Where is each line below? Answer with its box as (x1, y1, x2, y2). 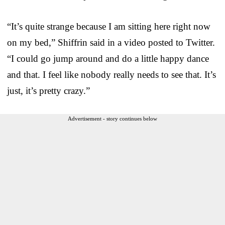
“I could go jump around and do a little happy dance (7, 53, 209, 64)
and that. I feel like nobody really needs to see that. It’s (7, 69, 216, 80)
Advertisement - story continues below (68, 115, 157, 122)
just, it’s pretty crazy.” (7, 85, 90, 96)
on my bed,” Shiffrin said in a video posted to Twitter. (7, 37, 215, 48)
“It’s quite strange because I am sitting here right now (7, 21, 210, 32)
